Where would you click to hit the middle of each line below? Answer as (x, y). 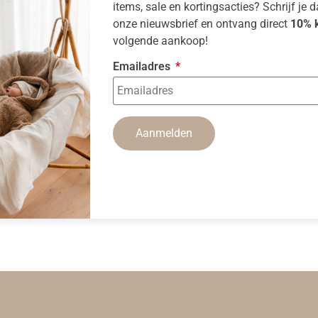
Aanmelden (164, 133)
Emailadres (143, 66)
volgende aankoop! (160, 40)
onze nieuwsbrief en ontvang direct (201, 23)
